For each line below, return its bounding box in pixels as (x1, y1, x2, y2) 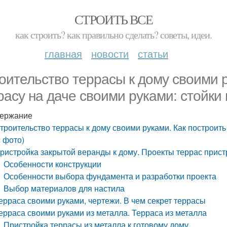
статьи (138, 46, 168, 61)
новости (91, 46, 129, 61)
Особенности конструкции (4, 158, 102, 170)
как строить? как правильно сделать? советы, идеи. (15, 28, 212, 42)
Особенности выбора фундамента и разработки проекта (4, 170, 217, 182)
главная (45, 46, 82, 61)
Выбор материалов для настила (4, 182, 125, 194)
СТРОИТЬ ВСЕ (74, 11, 153, 28)
